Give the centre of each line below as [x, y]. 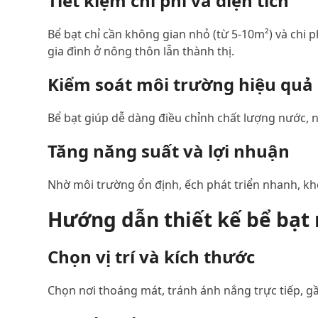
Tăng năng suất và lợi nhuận [169, 151]
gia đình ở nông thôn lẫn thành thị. [141, 51]
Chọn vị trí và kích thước [152, 257]
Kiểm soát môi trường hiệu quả [181, 84]
